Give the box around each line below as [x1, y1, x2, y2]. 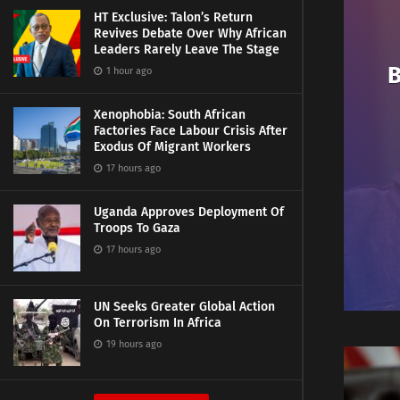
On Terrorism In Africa [94, 315, 221, 330]
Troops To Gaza [94, 221, 180, 236]
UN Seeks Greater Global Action [94, 299, 275, 314]
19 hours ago [104, 338, 162, 350]
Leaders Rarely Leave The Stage [94, 42, 279, 57]
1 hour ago [104, 65, 152, 77]
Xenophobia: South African [94, 107, 246, 122]
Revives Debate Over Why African [94, 26, 287, 41]
